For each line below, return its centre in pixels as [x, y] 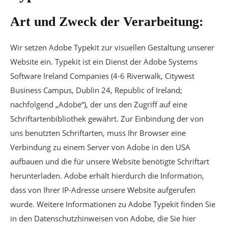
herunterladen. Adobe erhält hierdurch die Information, [107, 176]
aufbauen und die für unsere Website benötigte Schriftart [110, 161]
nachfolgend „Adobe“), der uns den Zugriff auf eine [99, 104]
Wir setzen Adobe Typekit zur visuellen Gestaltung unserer [112, 47]
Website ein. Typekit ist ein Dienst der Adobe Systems [104, 62]
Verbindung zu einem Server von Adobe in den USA [100, 147]
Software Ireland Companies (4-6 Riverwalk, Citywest [102, 76]
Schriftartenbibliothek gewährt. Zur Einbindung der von [107, 119]
